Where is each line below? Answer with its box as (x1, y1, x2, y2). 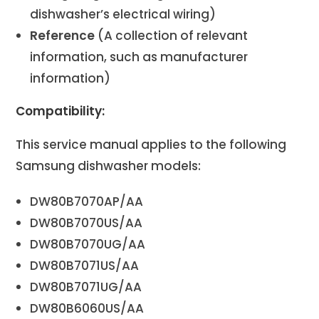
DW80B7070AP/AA (30, 192, 144, 210)
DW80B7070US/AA (30, 214, 143, 231)
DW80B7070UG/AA (30, 235, 146, 253)
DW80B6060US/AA (30, 299, 145, 317)
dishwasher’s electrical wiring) (30, 5, 216, 23)
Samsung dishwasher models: (16, 157, 202, 174)
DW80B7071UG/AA (30, 278, 142, 296)
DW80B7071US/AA (30, 256, 140, 274)
